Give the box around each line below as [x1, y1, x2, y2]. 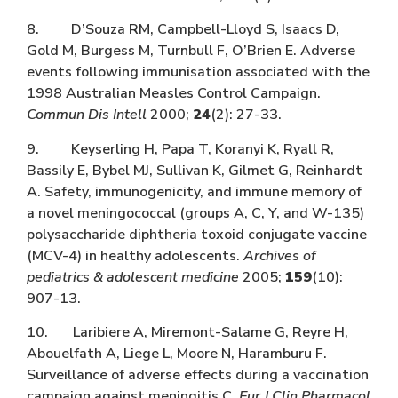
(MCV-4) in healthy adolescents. [27, 245, 243, 266]
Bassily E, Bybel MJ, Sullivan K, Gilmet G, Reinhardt [27, 160, 362, 180]
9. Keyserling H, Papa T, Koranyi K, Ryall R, [27, 139, 334, 159]
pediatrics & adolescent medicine [27, 267, 239, 287]
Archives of [243, 245, 316, 266]
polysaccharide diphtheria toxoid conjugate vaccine [27, 224, 367, 244]
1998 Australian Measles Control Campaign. [27, 84, 321, 104]
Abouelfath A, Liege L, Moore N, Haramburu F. [27, 343, 327, 363]
